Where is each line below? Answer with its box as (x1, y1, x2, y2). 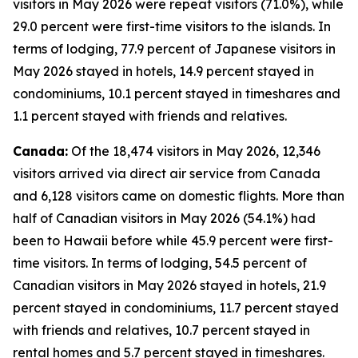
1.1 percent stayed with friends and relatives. (13, 108, 287, 124)
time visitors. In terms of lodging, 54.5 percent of (13, 255, 307, 271)
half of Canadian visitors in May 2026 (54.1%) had (13, 210, 316, 226)
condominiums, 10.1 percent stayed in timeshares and (13, 86, 340, 101)
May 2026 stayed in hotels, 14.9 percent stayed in (13, 63, 314, 79)
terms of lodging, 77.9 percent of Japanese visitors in (13, 41, 336, 57)
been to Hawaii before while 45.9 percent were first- (13, 233, 333, 249)
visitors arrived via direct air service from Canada (13, 165, 320, 181)
